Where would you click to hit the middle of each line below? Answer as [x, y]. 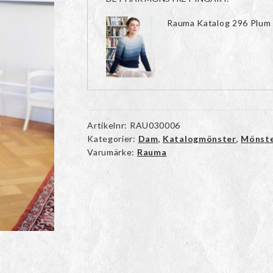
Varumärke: [112, 152]
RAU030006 [155, 125]
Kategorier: [113, 138]
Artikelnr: [108, 125]
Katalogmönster [200, 138]
